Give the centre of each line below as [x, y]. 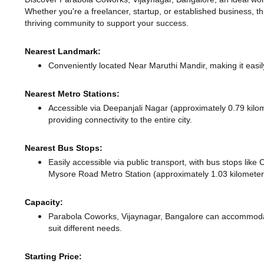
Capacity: [44, 202]
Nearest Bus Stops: [64, 148]
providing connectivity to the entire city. [120, 120]
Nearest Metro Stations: [72, 94]
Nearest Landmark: [63, 52]
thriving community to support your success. [107, 23]
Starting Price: [53, 257]
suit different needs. [85, 228]
